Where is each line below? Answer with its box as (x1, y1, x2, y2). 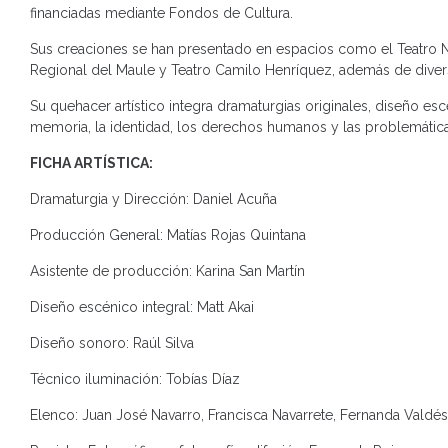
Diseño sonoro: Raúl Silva (30, 335, 194, 351)
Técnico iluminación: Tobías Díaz (30, 371, 240, 387)
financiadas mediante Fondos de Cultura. (30, 5, 293, 21)
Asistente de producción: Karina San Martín (30, 263, 305, 279)
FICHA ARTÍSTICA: (30, 155, 156, 171)
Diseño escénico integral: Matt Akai (30, 299, 254, 315)
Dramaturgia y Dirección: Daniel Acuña (30, 191, 277, 207)
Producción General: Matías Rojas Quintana (30, 227, 306, 243)
